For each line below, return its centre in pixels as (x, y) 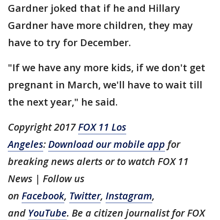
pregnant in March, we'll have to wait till (105, 85)
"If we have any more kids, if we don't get (107, 68)
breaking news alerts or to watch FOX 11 (98, 162)
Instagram (129, 196)
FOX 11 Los (102, 127)
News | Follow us (46, 179)
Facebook (43, 196)
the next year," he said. (63, 102)
